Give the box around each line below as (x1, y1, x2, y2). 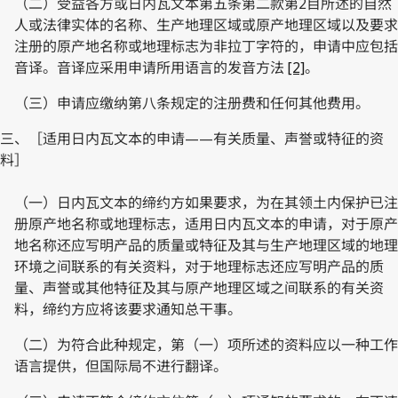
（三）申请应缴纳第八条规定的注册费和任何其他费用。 (14, 92, 370, 113)
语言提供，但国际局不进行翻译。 (14, 355, 227, 376)
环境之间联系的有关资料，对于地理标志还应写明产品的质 (14, 256, 384, 276)
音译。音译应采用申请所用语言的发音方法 (14, 57, 288, 77)
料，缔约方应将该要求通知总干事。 (14, 298, 242, 319)
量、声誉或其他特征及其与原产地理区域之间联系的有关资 (14, 277, 384, 298)
